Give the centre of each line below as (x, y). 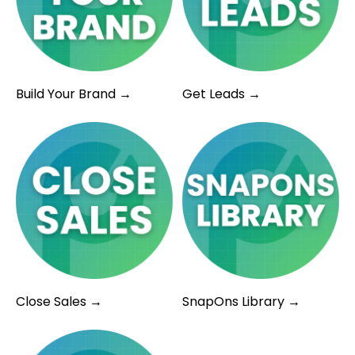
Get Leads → (221, 94)
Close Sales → (59, 301)
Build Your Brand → (74, 94)
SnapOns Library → (241, 301)
